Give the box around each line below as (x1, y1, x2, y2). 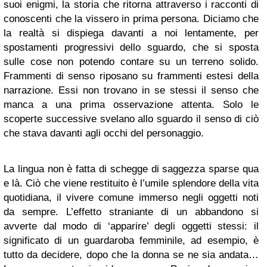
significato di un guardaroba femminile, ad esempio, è (4, 235, 259, 246)
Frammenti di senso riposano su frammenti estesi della (4, 70, 259, 82)
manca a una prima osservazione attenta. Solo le (4, 99, 259, 110)
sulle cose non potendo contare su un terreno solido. (4, 56, 259, 67)
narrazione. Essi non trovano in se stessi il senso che (4, 85, 259, 96)
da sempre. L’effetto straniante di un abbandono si (4, 206, 259, 218)
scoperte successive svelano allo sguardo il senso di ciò (4, 113, 259, 125)
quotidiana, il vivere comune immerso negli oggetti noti (4, 192, 259, 203)
